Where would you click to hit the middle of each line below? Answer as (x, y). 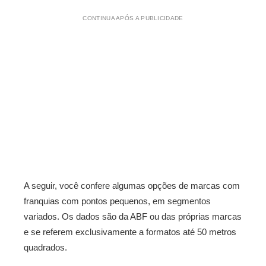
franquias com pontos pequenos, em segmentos (117, 201)
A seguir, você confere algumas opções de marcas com (132, 186)
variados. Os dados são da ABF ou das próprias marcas (133, 216)
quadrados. (45, 247)
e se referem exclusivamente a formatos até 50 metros (130, 232)
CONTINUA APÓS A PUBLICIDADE (133, 18)
